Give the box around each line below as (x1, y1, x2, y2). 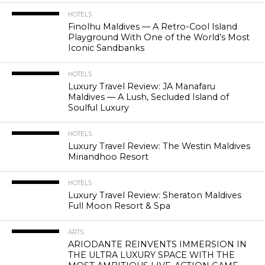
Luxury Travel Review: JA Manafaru (67, 81, 215, 92)
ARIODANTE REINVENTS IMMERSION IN (67, 239, 247, 250)
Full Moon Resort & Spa (67, 201, 170, 212)
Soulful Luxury (67, 102, 129, 114)
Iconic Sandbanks (67, 43, 144, 54)
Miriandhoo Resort (67, 151, 148, 163)
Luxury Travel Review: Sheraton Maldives (67, 190, 241, 201)
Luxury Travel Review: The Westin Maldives (67, 141, 250, 152)
